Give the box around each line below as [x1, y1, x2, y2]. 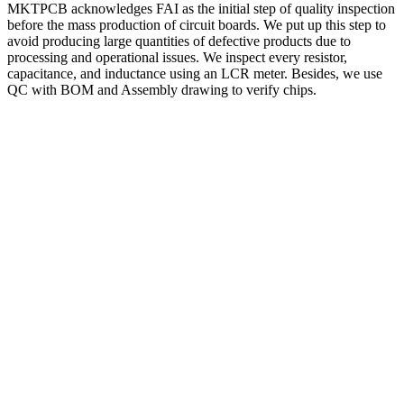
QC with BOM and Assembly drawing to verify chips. [7, 81, 317, 97]
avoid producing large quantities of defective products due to [7, 32, 351, 49]
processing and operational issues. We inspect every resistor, [7, 49, 347, 65]
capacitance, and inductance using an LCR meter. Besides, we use [7, 65, 382, 81]
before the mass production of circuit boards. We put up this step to [7, 16, 386, 32]
